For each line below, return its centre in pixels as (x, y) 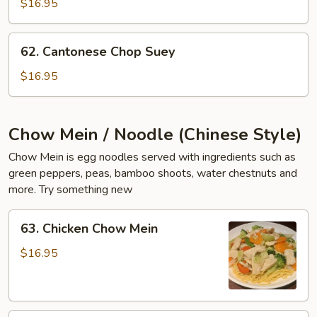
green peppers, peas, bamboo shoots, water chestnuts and (153, 173)
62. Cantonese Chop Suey (98, 52)
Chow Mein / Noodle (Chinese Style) (155, 134)
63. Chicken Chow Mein (89, 229)
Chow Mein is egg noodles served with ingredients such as (152, 157)
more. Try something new (70, 190)
